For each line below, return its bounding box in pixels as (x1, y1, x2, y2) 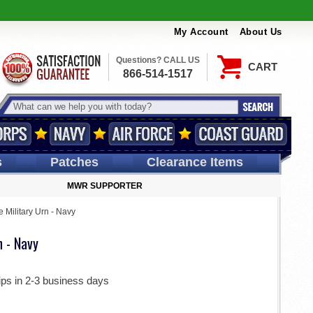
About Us (239, 27, 282, 38)
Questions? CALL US (115, 55, 200, 65)
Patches (50, 155, 99, 169)
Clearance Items (146, 155, 243, 169)
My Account (173, 27, 228, 38)
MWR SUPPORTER (67, 181, 143, 191)
